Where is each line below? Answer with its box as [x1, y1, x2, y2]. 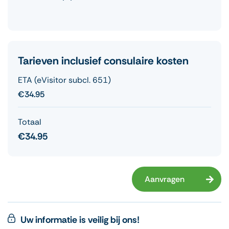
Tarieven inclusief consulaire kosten [18, 54, 189, 68]
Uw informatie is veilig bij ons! [20, 214, 140, 226]
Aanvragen [145, 174, 185, 185]
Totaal [18, 117, 41, 128]
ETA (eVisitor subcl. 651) [18, 75, 111, 86]
